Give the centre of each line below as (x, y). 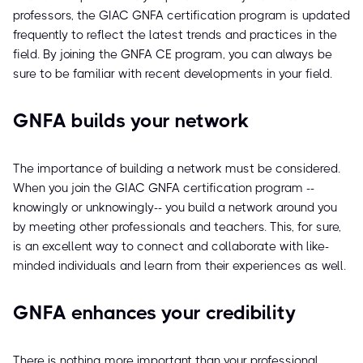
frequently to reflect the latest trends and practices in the (175, 35)
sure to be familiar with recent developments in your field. (173, 74)
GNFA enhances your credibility (154, 313)
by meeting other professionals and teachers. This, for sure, (177, 227)
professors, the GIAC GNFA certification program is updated (181, 16)
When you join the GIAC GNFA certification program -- (164, 188)
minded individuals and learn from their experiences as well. (179, 266)
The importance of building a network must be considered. (177, 169)
